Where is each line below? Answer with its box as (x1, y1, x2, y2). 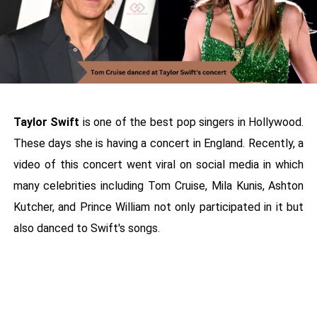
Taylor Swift (13, 115, 83, 129)
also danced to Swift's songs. (13, 221, 160, 236)
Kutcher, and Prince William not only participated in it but (13, 200, 304, 214)
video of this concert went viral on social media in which (13, 158, 304, 172)
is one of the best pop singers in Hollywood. (82, 115, 304, 129)
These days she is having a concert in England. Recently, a (13, 137, 304, 151)
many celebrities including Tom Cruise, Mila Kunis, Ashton (13, 179, 304, 193)
